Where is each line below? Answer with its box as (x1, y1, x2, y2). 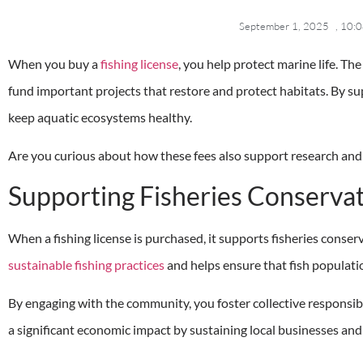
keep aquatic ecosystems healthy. (8, 109, 192, 125)
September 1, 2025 (238, 19, 329, 32)
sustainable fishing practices (8, 256, 164, 272)
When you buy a (8, 55, 100, 71)
